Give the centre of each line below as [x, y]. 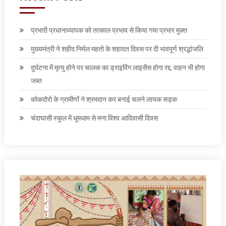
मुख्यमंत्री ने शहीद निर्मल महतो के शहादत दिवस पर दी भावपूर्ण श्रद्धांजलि [117, 49]
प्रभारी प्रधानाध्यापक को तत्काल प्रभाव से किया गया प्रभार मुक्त [109, 30]
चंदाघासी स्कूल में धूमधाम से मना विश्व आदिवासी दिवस [94, 118]
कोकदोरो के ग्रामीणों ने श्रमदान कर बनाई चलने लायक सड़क [104, 99]
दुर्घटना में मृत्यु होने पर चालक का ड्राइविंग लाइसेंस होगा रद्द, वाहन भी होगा [118, 67]
